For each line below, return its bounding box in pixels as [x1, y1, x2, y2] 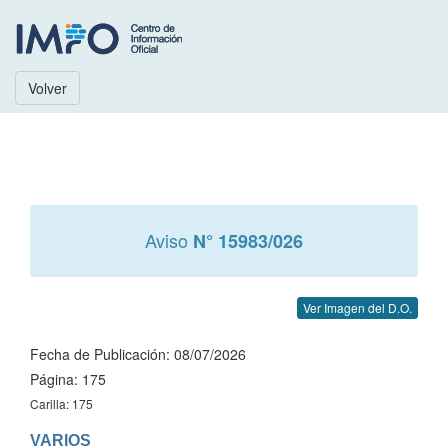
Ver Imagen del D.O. [303, 299, 412, 316]
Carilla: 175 [30, 395, 93, 412]
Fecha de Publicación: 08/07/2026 [30, 344, 246, 364]
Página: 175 [30, 369, 106, 389]
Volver [28, 78, 67, 98]
